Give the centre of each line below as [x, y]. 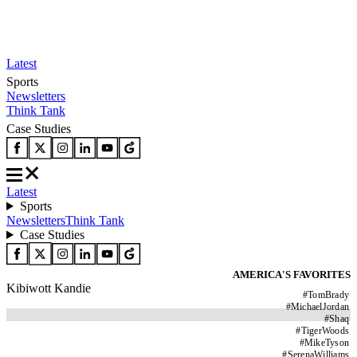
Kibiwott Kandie [49, 288]
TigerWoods [325, 331]
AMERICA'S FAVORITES [292, 275]
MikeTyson [326, 343]
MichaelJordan [320, 307]
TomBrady [328, 295]
